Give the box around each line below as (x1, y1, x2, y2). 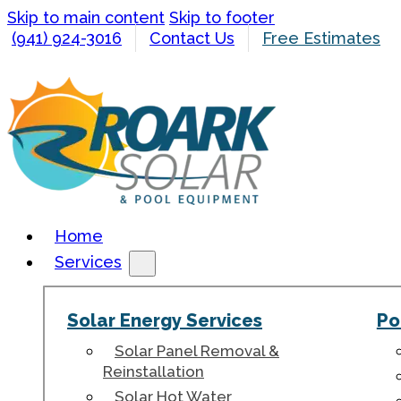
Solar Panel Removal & (115, 342, 279, 360)
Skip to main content (7, 8, 165, 27)
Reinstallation (103, 363, 204, 380)
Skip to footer (169, 8, 275, 27)
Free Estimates (262, 29, 380, 47)
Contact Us (149, 29, 235, 47)
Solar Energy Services (67, 310, 262, 331)
